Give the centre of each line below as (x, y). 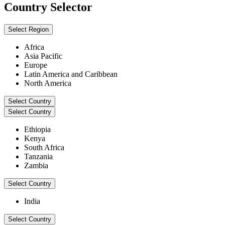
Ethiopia (37, 130)
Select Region (28, 30)
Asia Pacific (43, 56)
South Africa (44, 148)
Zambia (36, 166)
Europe (36, 65)
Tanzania (38, 157)
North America (48, 83)
